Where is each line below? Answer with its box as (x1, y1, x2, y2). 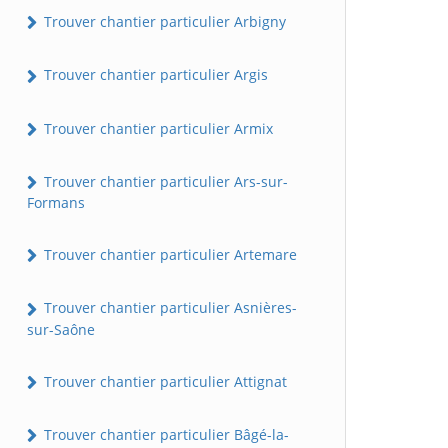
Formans (27, 193, 85, 213)
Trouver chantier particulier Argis (40, 65, 268, 85)
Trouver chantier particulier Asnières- (40, 298, 297, 318)
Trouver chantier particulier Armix (40, 118, 273, 138)
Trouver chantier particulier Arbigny (40, 12, 286, 32)
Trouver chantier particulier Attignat (40, 371, 287, 391)
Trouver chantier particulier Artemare (40, 245, 297, 265)
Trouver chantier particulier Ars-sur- (40, 171, 288, 191)
